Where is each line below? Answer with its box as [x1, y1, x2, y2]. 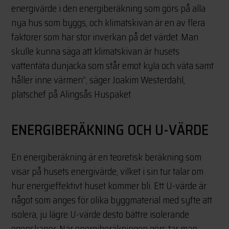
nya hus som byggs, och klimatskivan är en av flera [11, 15, 205, 31]
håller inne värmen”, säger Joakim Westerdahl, [11, 72, 186, 88]
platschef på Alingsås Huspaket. [11, 86, 132, 102]
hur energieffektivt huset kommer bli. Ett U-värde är [11, 178, 207, 194]
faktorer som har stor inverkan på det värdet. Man [11, 29, 199, 45]
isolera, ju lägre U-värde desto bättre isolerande [11, 207, 190, 222]
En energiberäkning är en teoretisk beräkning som [11, 149, 202, 165]
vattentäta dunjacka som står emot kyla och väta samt [11, 58, 214, 74]
